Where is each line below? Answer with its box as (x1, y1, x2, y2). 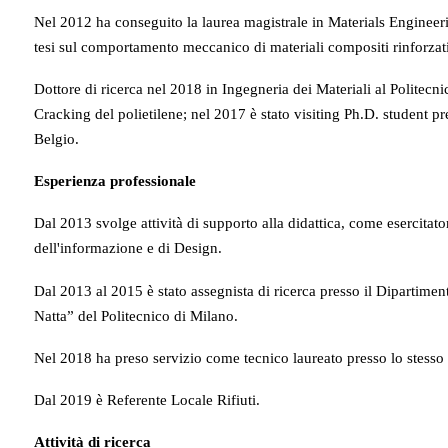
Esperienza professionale (33, 173, 196, 190)
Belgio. (33, 130, 79, 147)
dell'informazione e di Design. (33, 240, 222, 257)
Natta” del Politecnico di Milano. (33, 307, 238, 324)
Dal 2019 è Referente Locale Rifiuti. (33, 392, 260, 409)
